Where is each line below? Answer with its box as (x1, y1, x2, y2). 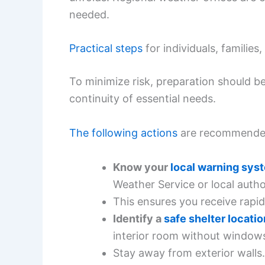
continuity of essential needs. (69, 92, 216, 105)
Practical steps (69, 42, 143, 55)
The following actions (69, 127, 177, 140)
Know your (113, 160, 170, 173)
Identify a (113, 212, 164, 225)
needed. (69, 8, 109, 21)
